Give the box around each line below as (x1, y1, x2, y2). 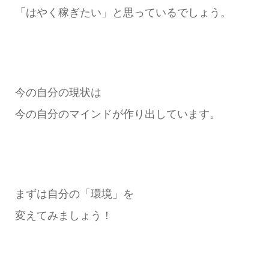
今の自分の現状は (14, 86, 101, 99)
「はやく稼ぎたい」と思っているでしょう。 (14, 7, 231, 19)
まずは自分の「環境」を (14, 187, 134, 200)
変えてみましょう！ (14, 209, 112, 222)
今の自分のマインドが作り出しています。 (14, 108, 220, 121)
